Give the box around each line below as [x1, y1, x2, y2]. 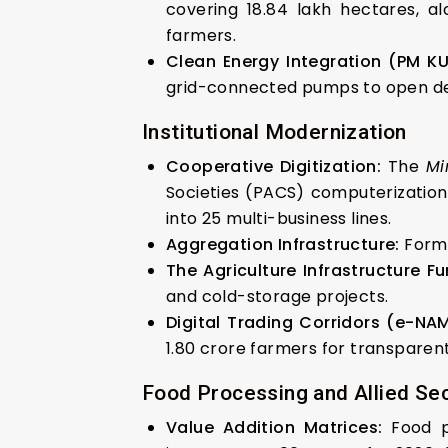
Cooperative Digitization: [166, 154, 382, 178]
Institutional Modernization [142, 119, 407, 144]
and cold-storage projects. [166, 284, 389, 308]
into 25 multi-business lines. [166, 206, 392, 230]
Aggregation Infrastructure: [166, 232, 400, 256]
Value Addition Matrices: [166, 415, 383, 439]
